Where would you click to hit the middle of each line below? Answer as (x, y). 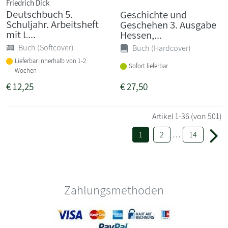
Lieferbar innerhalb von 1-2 (50, 61)
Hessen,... (141, 35)
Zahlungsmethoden (114, 190)
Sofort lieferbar (148, 66)
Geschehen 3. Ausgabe (168, 24)
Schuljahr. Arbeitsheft (52, 24)
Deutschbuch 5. (39, 14)
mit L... (21, 34)
